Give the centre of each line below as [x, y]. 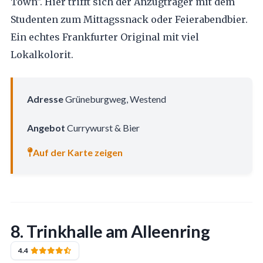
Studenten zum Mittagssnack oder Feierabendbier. [129, 19]
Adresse [45, 99]
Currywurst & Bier [102, 128]
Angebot [46, 128]
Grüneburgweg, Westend [114, 99]
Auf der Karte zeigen [77, 152]
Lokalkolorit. [42, 55]
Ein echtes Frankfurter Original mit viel [104, 37]
